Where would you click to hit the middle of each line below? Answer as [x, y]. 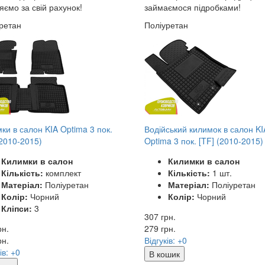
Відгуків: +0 [165, 240]
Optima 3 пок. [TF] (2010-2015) [203, 140]
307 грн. [160, 216]
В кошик [164, 253]
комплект [62, 172]
